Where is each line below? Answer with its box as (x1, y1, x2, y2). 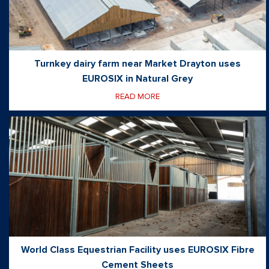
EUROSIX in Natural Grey (82, 74, 193, 84)
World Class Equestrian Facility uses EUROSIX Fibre (20, 245, 255, 255)
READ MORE (115, 92, 160, 101)
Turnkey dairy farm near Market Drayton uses (34, 59, 241, 69)
